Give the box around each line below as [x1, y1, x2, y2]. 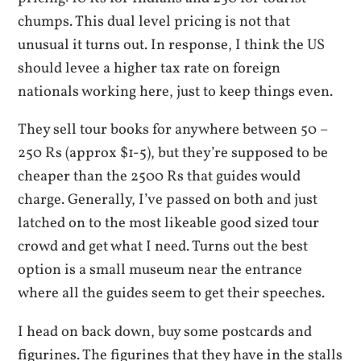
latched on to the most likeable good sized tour [18, 213, 320, 234]
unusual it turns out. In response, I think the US [18, 34, 326, 56]
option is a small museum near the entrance [18, 259, 303, 281]
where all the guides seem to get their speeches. [18, 283, 326, 305]
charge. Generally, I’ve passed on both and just [18, 189, 318, 211]
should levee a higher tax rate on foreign [18, 57, 281, 79]
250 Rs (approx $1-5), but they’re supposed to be [18, 143, 329, 164]
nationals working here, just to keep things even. [18, 81, 334, 102]
